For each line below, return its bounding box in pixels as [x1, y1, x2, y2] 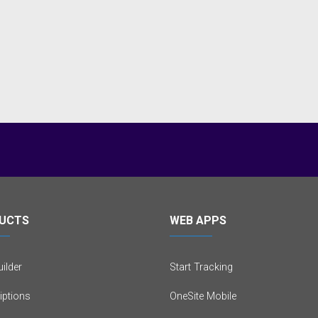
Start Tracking [170, 261, 233, 274]
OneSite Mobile [170, 290, 236, 303]
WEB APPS [170, 214, 226, 228]
